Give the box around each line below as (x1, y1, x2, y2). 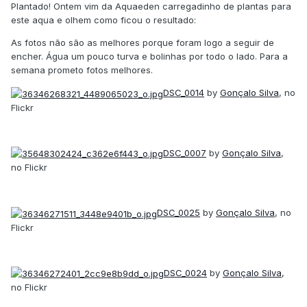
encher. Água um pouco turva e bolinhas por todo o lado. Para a (11, 51, 288, 62)
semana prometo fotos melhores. (11, 64, 153, 76)
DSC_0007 (163, 147, 206, 158)
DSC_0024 (164, 267, 207, 278)
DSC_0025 (157, 207, 200, 219)
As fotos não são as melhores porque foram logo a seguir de (11, 37, 274, 49)
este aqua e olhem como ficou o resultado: (11, 14, 196, 26)
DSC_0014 (163, 87, 204, 99)
